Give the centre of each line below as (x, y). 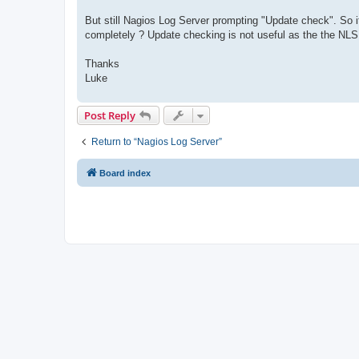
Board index (125, 173)
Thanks (102, 63)
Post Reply (110, 115)
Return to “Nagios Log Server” (157, 141)
